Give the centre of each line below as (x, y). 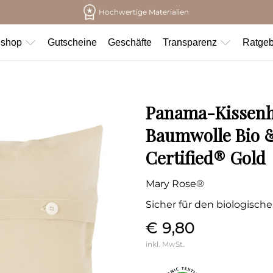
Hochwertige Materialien (144, 12)
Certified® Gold (206, 158)
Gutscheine (72, 42)
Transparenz (190, 42)
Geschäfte (130, 42)
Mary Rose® (175, 184)
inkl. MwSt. (165, 244)
